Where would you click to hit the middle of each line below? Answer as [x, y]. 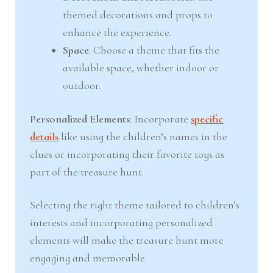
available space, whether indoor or [141, 68]
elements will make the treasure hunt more [127, 240]
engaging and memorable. [89, 258]
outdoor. [82, 86]
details [44, 136]
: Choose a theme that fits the [154, 50]
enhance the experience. [117, 33]
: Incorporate [161, 119]
